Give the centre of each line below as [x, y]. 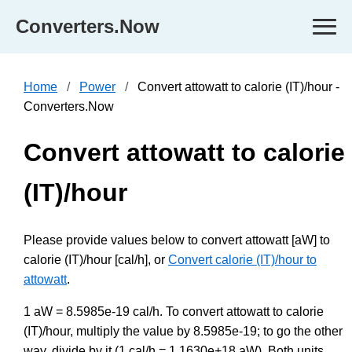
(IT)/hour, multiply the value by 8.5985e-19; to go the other [183, 331]
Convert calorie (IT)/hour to [242, 259]
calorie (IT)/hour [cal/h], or [96, 259]
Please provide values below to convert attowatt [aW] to [177, 240]
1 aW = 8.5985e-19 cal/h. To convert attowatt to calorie [174, 311]
